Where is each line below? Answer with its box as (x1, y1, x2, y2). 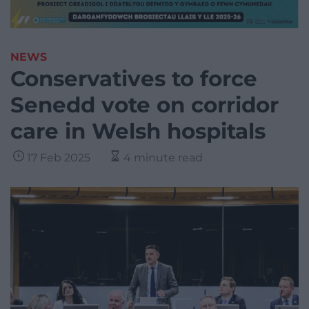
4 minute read (123, 151, 203, 165)
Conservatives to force (10, 66, 257, 92)
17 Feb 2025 (27, 151, 90, 165)
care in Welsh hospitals (10, 118, 266, 145)
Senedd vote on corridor (10, 92, 279, 119)
